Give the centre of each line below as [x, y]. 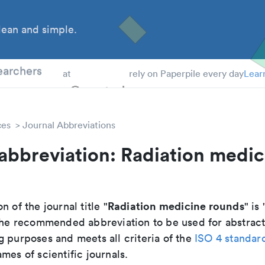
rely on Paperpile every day [186, 73]
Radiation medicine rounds [176, 206]
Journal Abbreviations [69, 125]
